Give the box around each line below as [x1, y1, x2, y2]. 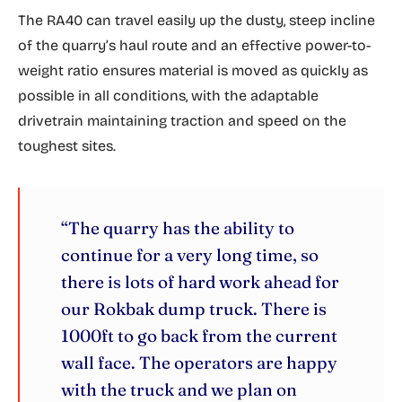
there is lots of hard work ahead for [61, 271, 339, 293]
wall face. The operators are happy [61, 352, 337, 373]
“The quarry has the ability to [61, 217, 294, 239]
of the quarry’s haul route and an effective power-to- [18, 37, 371, 54]
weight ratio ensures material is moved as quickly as [18, 62, 368, 79]
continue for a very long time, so [61, 244, 319, 266]
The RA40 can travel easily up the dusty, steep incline [18, 12, 375, 29]
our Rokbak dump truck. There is [61, 298, 327, 319]
